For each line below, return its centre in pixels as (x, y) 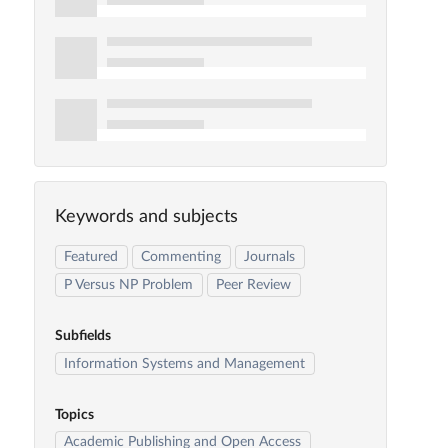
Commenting (181, 256)
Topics (74, 414)
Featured (91, 256)
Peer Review (254, 284)
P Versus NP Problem (129, 284)
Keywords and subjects (146, 217)
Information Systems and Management (185, 363)
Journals (270, 256)
